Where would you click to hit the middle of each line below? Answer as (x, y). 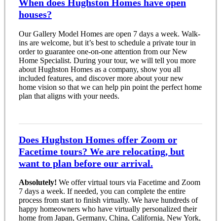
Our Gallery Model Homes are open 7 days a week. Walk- (109, 34)
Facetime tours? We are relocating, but (101, 151)
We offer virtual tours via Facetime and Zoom (128, 183)
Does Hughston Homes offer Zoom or (98, 139)
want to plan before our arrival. (86, 163)
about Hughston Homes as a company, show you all (99, 69)
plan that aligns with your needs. (69, 96)
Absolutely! (37, 183)
